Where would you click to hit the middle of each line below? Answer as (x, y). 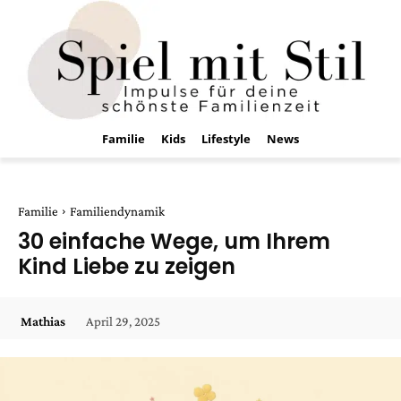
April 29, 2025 (123, 321)
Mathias (43, 321)
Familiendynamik (117, 211)
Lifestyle (226, 139)
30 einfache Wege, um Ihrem (174, 241)
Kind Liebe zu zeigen (127, 266)
